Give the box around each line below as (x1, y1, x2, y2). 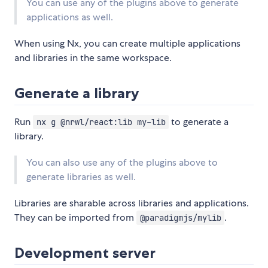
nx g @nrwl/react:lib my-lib (36, 117, 166, 128)
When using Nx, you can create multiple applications (14, 37, 240, 50)
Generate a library (14, 84, 139, 102)
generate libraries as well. (26, 170, 136, 184)
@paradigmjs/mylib (139, 212, 221, 224)
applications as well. (26, 11, 113, 24)
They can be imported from (14, 211, 136, 224)
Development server (14, 244, 156, 262)
